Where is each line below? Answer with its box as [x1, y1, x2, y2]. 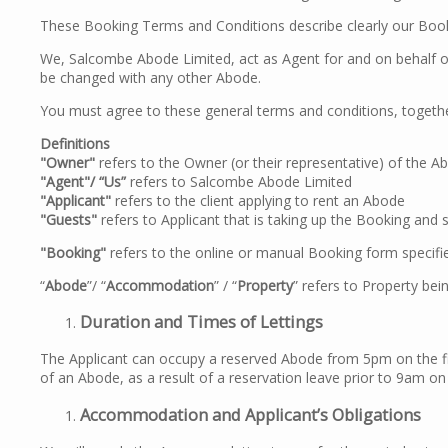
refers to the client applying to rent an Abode [111, 190, 405, 210]
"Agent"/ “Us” [40, 171, 126, 191]
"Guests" [40, 209, 97, 229]
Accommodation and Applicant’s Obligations [80, 403, 421, 426]
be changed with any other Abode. [40, 67, 261, 87]
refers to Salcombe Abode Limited [126, 171, 352, 191]
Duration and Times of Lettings [80, 311, 323, 334]
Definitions [40, 133, 110, 153]
